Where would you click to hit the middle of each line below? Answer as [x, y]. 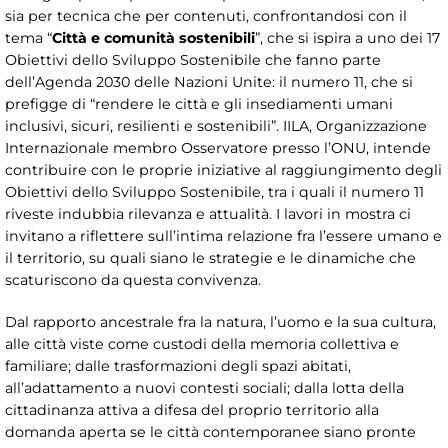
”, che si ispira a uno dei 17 [347, 38]
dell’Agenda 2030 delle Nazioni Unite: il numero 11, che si [209, 82]
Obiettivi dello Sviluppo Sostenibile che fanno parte [193, 60]
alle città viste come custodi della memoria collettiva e [202, 344]
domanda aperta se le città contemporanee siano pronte [210, 432]
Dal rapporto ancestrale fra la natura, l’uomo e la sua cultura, [220, 322]
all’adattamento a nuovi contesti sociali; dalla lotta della [204, 388]
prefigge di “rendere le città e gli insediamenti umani [199, 104]
